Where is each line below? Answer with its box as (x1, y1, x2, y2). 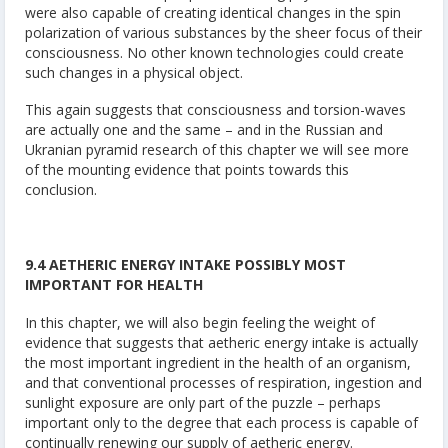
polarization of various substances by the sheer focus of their (25, 22, 422, 42)
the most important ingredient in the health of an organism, (25, 352, 411, 372)
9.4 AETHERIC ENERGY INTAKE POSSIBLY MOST (25, 255, 346, 275)
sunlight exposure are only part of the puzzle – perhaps (25, 392, 381, 412)
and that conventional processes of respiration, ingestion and (25, 372, 422, 392)
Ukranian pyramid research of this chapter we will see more (25, 140, 409, 160)
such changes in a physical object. (25, 62, 243, 82)
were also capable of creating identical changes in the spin (25, 2, 401, 22)
